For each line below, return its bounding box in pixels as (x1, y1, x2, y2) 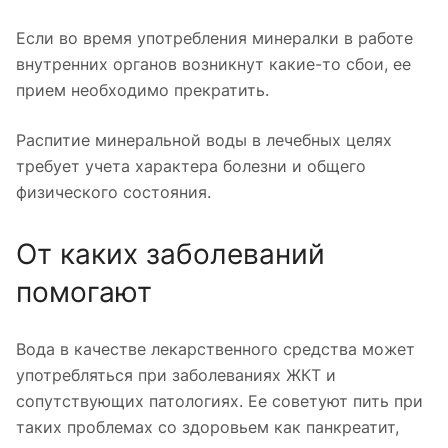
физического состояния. (16, 181, 211, 202)
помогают (16, 274, 152, 309)
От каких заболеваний (16, 236, 325, 271)
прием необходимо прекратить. (16, 79, 269, 100)
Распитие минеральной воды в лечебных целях (16, 129, 392, 150)
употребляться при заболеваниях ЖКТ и (16, 364, 336, 385)
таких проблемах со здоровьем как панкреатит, (16, 416, 399, 437)
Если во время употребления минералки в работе (16, 27, 413, 48)
